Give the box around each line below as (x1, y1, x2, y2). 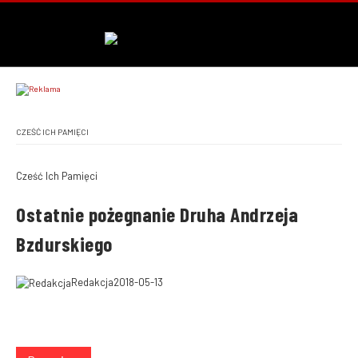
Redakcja (71, 276, 113, 288)
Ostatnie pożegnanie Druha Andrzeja (16, 202, 299, 226)
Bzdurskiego (16, 232, 113, 256)
